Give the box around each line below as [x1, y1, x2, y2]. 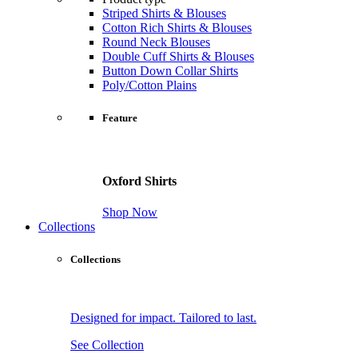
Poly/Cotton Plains [102, 78, 197, 92]
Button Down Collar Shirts [102, 64, 238, 78]
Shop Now [102, 205, 157, 219]
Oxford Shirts [102, 173, 177, 188]
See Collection [70, 338, 144, 352]
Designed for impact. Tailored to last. [70, 311, 257, 325]
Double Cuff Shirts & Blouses [102, 50, 254, 63]
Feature [102, 112, 137, 125]
